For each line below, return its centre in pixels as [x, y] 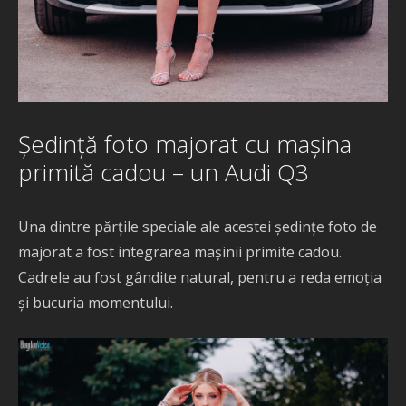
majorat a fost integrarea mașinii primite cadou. [180, 252]
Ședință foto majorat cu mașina [185, 145]
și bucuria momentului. [96, 303]
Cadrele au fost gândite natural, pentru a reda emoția [200, 278]
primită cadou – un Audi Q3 [164, 173]
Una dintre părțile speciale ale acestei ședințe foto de [198, 227]
